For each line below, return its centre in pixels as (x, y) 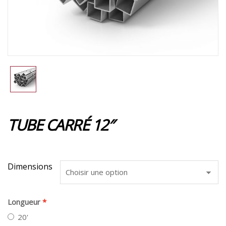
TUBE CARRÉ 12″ (60, 125)
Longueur (24, 202)
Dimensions (30, 166)
